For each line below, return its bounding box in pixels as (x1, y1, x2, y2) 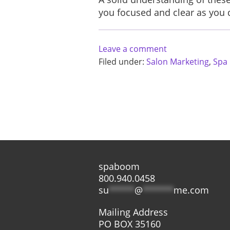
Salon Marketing (146, 56, 209, 67)
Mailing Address (99, 206, 168, 218)
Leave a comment (99, 43, 167, 54)
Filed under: (99, 56, 146, 67)
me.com (174, 184, 209, 196)
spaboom (99, 160, 140, 172)
